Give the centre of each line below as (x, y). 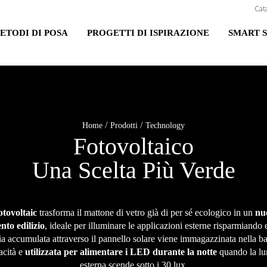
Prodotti (124, 125)
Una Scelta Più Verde (133, 170)
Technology (165, 125)
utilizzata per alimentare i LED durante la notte (122, 252)
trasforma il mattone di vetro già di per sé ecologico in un (146, 212)
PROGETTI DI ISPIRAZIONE (148, 33)
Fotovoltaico (133, 146)
